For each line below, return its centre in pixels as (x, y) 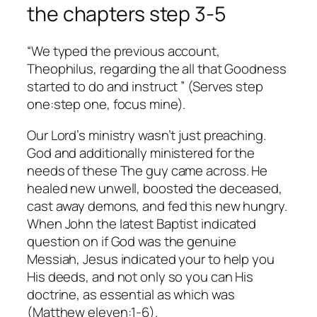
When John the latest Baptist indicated (142, 223)
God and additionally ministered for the (141, 152)
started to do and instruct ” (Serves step (145, 87)
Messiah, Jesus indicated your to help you (151, 259)
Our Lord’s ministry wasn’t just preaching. (146, 135)
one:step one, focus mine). (106, 104)
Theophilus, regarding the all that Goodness (157, 69)
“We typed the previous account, (123, 51)
